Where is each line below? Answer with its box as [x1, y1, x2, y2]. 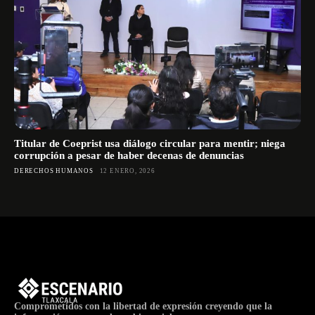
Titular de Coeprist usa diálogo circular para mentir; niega [14, 138, 285, 150]
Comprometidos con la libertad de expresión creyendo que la [14, 300, 272, 311]
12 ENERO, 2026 [99, 167, 155, 175]
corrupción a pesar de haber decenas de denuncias [14, 150, 244, 162]
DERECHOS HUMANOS [14, 167, 94, 175]
